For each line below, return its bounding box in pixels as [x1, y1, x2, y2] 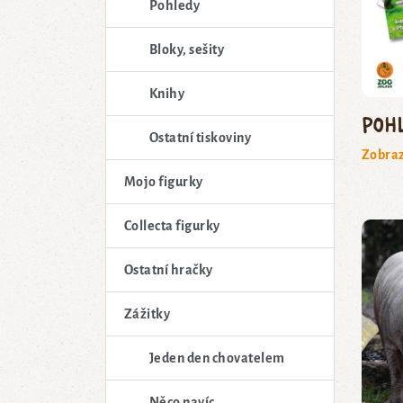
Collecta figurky [124, 218, 220, 233]
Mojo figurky [124, 174, 203, 189]
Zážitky [124, 306, 171, 321]
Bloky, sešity [149, 41, 225, 57]
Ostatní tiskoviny [149, 130, 252, 145]
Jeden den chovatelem [149, 350, 285, 365]
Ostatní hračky [124, 262, 213, 277]
